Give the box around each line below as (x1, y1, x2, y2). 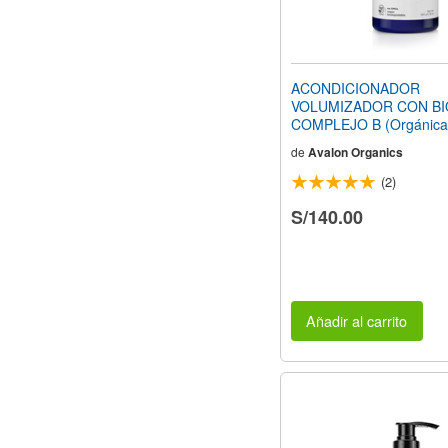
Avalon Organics (308, 142, 403, 161)
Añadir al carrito (306, 309, 408, 331)
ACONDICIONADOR (291, 77, 420, 98)
